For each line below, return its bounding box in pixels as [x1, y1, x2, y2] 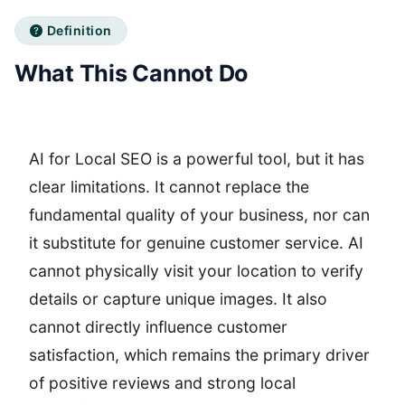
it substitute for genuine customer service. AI [29, 233, 363, 252]
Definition [46, 22, 112, 38]
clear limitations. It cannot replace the [29, 177, 309, 196]
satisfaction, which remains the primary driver [29, 345, 370, 364]
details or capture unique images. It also [29, 289, 327, 308]
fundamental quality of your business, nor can [29, 205, 370, 224]
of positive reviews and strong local [29, 373, 296, 392]
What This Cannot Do [14, 60, 249, 87]
